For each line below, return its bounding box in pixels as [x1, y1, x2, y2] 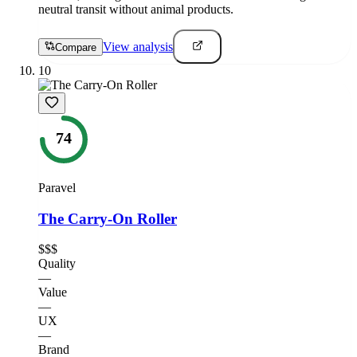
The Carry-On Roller [38, 210, 177, 227]
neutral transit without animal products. [38, 2, 233, 16]
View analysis [103, 39, 173, 53]
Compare [55, 41, 96, 53]
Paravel [38, 181, 76, 194]
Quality [38, 257, 76, 271]
